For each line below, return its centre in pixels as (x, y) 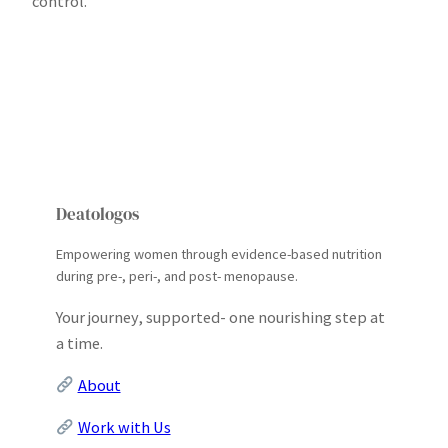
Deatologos (97, 214)
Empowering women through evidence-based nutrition (219, 254)
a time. (79, 342)
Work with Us (124, 427)
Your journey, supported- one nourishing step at (220, 316)
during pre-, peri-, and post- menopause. (177, 276)
